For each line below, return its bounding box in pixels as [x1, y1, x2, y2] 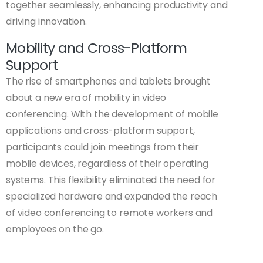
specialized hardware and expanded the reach [6, 190, 218, 204]
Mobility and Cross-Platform [6, 38, 187, 58]
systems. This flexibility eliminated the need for [6, 173, 216, 187]
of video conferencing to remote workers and [6, 206, 213, 220]
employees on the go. [6, 222, 104, 237]
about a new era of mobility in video [6, 91, 167, 105]
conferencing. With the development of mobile [6, 107, 218, 122]
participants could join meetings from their [6, 140, 200, 154]
